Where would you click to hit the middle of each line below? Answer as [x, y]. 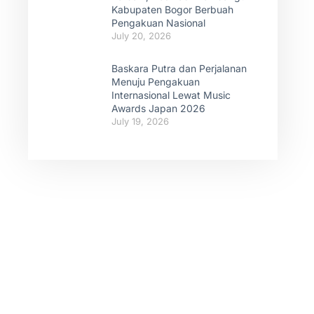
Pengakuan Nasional [158, 23]
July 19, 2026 [140, 121]
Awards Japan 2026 [158, 108]
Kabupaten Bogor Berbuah [172, 9]
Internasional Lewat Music [171, 95]
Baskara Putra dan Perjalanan [179, 68]
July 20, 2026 [141, 36]
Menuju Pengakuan [156, 82]
